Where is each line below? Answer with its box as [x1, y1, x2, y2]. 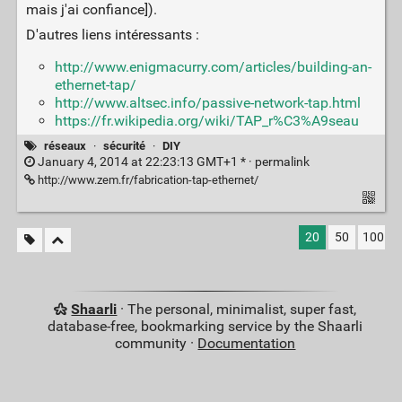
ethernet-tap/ [54, 76, 136, 94]
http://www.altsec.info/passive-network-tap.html [54, 94, 361, 112]
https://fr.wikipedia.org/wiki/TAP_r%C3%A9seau [54, 112, 359, 130]
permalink [254, 154, 310, 170]
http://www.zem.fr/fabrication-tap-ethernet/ [34, 173, 258, 188]
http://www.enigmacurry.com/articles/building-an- [54, 58, 371, 76]
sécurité [102, 139, 145, 153]
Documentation [197, 335, 296, 353]
